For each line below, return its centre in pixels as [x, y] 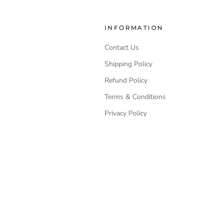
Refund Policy [126, 80]
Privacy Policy [126, 113]
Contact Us [122, 48]
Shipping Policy [128, 64]
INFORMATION [134, 28]
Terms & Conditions [135, 97]
